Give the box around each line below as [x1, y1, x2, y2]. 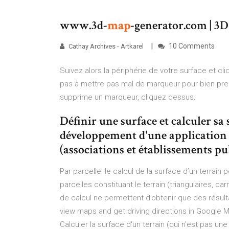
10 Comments [167, 42, 215, 50]
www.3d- [60, 17, 107, 33]
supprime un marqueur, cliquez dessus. [60, 93, 196, 102]
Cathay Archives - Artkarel [68, 42, 144, 50]
